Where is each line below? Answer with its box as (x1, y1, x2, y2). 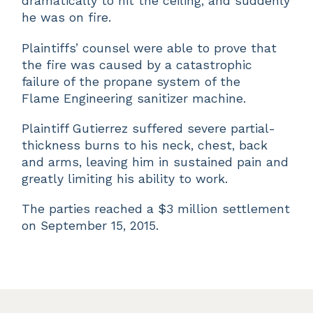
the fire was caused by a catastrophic (22, 57, 253, 72)
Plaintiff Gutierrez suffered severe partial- (22, 121, 276, 136)
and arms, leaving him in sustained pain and (22, 154, 289, 169)
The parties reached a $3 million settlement (22, 201, 291, 216)
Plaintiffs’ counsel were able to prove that (22, 41, 277, 55)
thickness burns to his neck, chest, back (22, 138, 268, 152)
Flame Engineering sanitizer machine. (22, 91, 247, 105)
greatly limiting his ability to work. (22, 171, 228, 186)
